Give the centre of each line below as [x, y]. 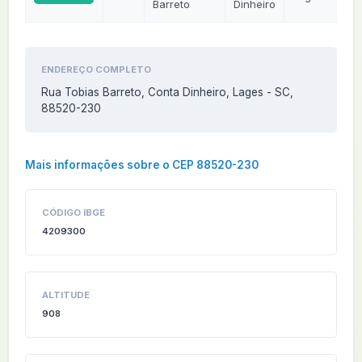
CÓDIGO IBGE [74, 213]
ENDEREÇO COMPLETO [96, 69]
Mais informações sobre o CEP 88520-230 [142, 165]
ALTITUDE [66, 295]
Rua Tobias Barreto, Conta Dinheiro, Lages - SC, [167, 92]
